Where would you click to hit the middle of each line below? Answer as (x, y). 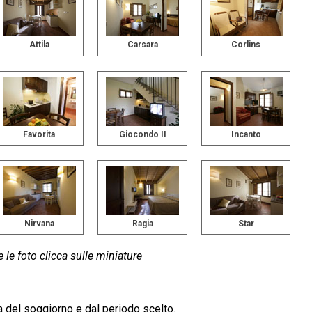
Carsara (142, 45)
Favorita (39, 134)
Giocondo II (142, 134)
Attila (39, 45)
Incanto (246, 134)
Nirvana (39, 224)
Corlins (246, 45)
